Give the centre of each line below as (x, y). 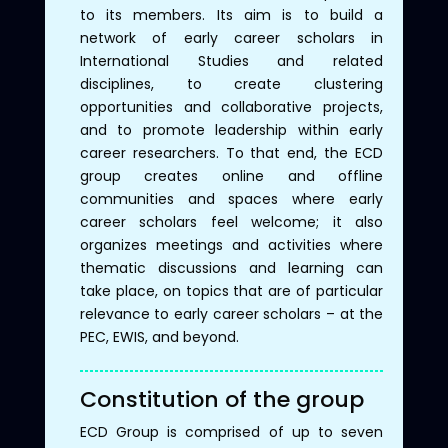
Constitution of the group (221, 399)
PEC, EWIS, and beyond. (159, 336)
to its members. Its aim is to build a (231, 14)
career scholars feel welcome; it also (231, 221)
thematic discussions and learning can (231, 267)
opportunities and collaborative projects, (231, 106)
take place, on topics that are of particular (231, 290)
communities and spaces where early (231, 198)
